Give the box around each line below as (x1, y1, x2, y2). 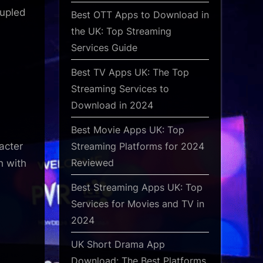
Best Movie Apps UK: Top (71, 123, 184, 136)
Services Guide (71, 41, 137, 53)
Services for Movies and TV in (71, 197, 204, 210)
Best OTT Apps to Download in (71, 8, 209, 21)
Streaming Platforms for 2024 (71, 140, 204, 152)
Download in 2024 (71, 99, 153, 111)
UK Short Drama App (71, 238, 165, 251)
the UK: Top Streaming (71, 25, 171, 37)
